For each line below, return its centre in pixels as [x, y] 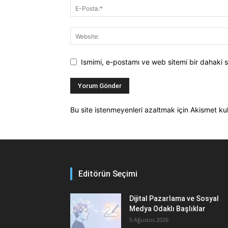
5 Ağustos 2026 [149, 219]
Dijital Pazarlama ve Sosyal [174, 198]
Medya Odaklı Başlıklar [167, 208]
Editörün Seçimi [108, 174]
